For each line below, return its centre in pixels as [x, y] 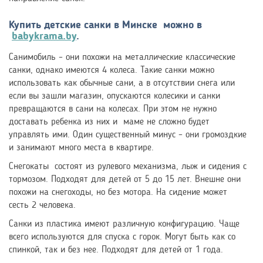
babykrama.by [44, 36]
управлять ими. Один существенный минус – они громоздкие [128, 135]
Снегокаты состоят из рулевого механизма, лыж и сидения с [128, 166]
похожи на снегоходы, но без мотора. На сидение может [118, 192]
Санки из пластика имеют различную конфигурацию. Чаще [124, 224]
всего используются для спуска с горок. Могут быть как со [122, 237]
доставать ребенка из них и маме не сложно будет [109, 122]
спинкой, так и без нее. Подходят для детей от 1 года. [116, 250]
